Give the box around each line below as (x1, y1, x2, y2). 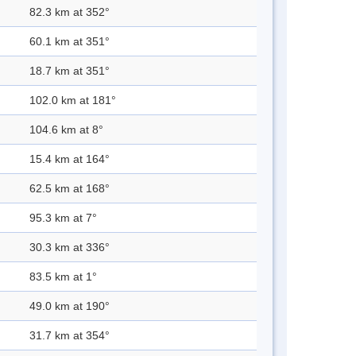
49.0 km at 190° (29, 300, 110, 313)
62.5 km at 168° (29, 182, 110, 195)
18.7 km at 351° (29, 64, 110, 78)
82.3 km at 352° (29, 6, 110, 19)
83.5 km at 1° (29, 270, 97, 284)
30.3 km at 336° (29, 241, 110, 254)
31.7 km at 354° (29, 329, 110, 342)
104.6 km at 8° (29, 123, 103, 137)
